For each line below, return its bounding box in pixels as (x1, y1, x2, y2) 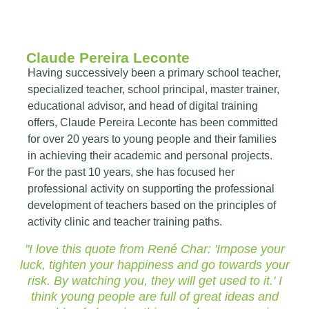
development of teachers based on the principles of (28, 199, 276, 211)
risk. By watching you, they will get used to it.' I (27, 274, 282, 288)
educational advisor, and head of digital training (28, 100, 258, 112)
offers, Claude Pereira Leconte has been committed (28, 117, 278, 128)
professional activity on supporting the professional (28, 183, 275, 195)
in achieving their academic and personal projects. (28, 150, 272, 161)
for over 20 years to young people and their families (28, 133, 277, 145)
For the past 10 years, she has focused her (28, 166, 235, 178)
